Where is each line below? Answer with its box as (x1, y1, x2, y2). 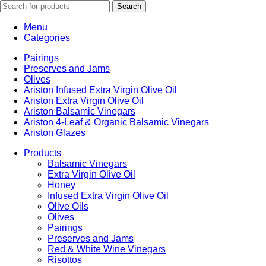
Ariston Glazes (24, 128, 85, 138)
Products (24, 148, 61, 159)
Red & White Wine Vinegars (47, 244, 166, 255)
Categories (24, 33, 70, 43)
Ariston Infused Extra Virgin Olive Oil (24, 85, 177, 96)
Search (117, 2, 141, 11)
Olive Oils (47, 201, 88, 212)
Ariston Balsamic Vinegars (24, 106, 135, 117)
